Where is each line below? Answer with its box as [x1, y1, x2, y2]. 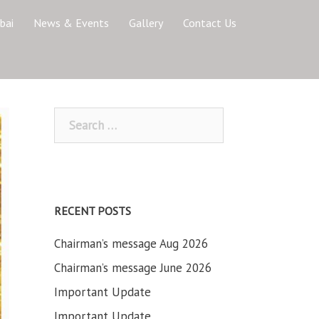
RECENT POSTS [54, 204, 131, 218]
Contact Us [183, 16, 236, 30]
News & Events [33, 16, 109, 30]
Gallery [129, 16, 163, 30]
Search [53, 108, 88, 123]
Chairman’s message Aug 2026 [54, 236, 208, 251]
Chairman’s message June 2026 [54, 260, 211, 276]
